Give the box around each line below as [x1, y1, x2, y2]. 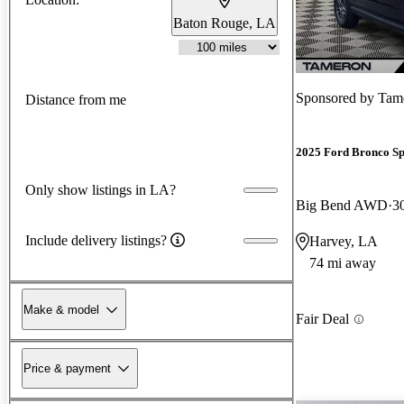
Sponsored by [296, 89, 378, 106]
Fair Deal [296, 311, 349, 327]
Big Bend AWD [296, 197, 388, 214]
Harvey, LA [309, 234, 378, 250]
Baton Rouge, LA [173, 14, 276, 31]
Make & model [23, 302, 99, 317]
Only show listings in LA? [25, 181, 176, 197]
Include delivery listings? [25, 232, 167, 248]
